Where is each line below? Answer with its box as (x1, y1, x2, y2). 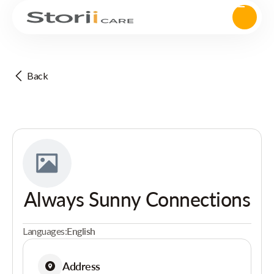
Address (62, 259, 100, 273)
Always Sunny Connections (23, 187, 251, 211)
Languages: (23, 225, 67, 237)
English (67, 225, 95, 237)
